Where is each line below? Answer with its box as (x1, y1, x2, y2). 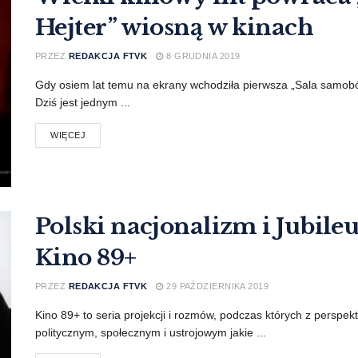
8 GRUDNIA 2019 (163, 51, 241, 62)
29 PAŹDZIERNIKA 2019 (163, 280, 269, 291)
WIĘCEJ (50, 130, 86, 141)
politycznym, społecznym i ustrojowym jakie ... (35, 325, 266, 339)
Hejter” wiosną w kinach (35, 14, 314, 42)
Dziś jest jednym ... (35, 96, 130, 109)
